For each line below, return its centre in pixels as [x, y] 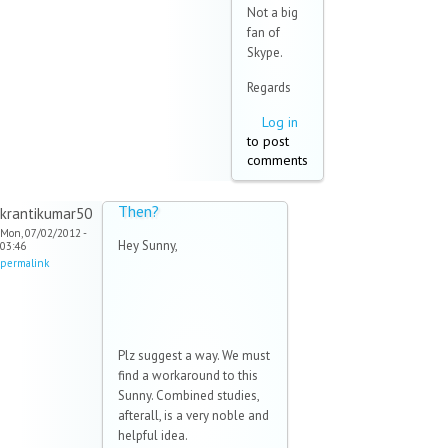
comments [277, 160]
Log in [280, 122]
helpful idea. [153, 436]
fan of [263, 33]
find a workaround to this [188, 376]
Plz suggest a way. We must [194, 356]
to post [268, 141]
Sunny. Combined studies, [188, 396]
